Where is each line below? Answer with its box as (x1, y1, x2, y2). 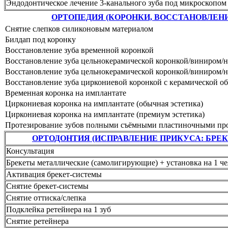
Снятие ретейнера (6, 216, 69, 225)
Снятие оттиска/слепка (6, 193, 86, 202)
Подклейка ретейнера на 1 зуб (6, 205, 111, 214)
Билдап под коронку (5, 35, 76, 44)
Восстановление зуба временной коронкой (5, 45, 154, 54)
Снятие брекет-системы (6, 181, 89, 190)
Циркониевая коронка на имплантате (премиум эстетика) (5, 109, 205, 119)
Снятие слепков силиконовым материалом (5, 24, 153, 33)
